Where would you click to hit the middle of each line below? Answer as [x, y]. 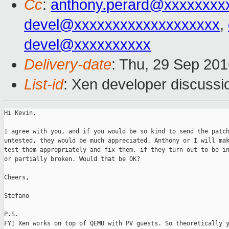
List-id [44, 85]
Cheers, [17, 178]
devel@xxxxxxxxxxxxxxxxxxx [122, 25]
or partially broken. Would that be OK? [72, 159]
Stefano [17, 196]
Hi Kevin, [20, 113]
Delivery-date [68, 65]
